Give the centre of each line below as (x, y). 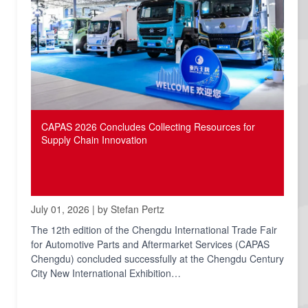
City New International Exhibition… (106, 273)
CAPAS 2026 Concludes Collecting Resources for (148, 127)
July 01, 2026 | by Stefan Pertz (98, 209)
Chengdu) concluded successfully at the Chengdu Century (157, 259)
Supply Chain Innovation (94, 140)
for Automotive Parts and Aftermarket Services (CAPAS (150, 244)
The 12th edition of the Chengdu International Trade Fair (154, 230)
